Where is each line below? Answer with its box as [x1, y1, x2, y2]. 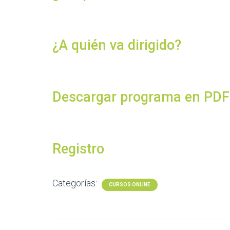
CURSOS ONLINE [109, 182, 150, 187]
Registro [52, 141, 104, 157]
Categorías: [52, 178, 99, 188]
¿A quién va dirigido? [52, 37, 181, 53]
